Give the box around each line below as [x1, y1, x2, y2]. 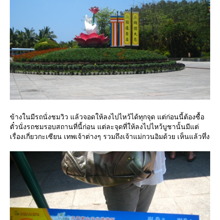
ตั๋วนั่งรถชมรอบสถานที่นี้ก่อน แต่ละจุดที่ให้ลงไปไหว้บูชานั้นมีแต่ [10, 123, 199, 131]
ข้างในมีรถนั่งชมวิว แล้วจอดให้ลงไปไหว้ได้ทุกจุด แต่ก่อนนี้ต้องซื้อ [10, 113, 204, 121]
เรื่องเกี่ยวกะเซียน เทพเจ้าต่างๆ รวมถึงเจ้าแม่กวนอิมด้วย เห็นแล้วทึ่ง [10, 133, 210, 140]
